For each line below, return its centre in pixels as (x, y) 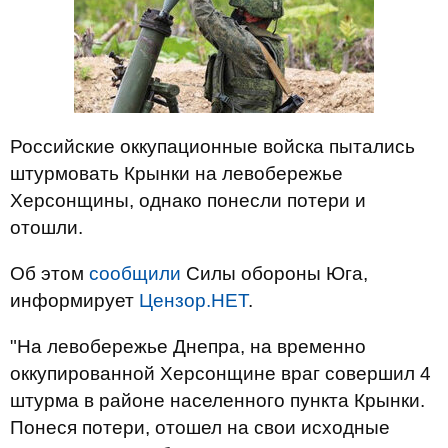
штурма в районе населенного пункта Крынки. (217, 400)
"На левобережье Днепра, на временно (188, 346)
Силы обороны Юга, (274, 273)
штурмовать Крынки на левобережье (176, 173)
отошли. (46, 227)
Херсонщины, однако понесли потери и (188, 200)
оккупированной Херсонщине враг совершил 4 (220, 373)
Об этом (49, 273)
